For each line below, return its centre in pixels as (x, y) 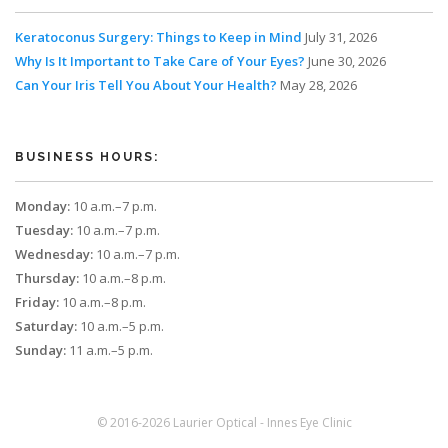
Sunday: (40, 350)
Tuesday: (44, 230)
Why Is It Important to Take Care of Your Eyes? (160, 61)
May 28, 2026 (318, 85)
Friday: (37, 302)
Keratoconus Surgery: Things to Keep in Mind (158, 37)
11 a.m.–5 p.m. (109, 350)
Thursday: (47, 278)
